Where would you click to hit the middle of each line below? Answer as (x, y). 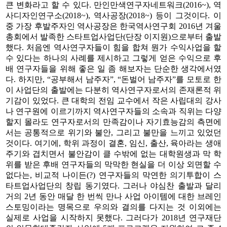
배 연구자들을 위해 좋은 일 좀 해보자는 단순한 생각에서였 (113, 68)
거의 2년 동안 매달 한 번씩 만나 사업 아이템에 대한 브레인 (113, 196)
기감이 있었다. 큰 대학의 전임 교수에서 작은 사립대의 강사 (113, 100)
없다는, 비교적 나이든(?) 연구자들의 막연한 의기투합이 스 (113, 175)
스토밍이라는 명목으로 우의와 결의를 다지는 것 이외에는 (113, 207)
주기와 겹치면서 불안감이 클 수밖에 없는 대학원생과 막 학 (113, 154)
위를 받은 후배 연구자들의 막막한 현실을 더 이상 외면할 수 (113, 164)
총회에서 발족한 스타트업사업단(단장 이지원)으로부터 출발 (113, 36)
